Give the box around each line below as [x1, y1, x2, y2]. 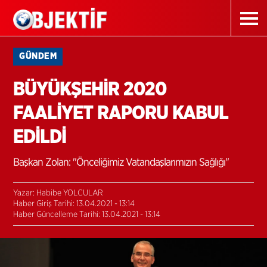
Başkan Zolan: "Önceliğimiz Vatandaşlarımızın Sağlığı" [13, 157, 229, 168]
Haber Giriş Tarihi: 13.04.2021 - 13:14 [13, 200, 135, 208]
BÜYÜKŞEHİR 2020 [13, 80, 167, 99]
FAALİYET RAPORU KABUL [13, 104, 229, 123]
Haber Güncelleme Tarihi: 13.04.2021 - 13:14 [13, 210, 161, 219]
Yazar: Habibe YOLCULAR [13, 189, 104, 197]
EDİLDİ [13, 128, 67, 147]
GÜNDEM [19, 52, 57, 61]
